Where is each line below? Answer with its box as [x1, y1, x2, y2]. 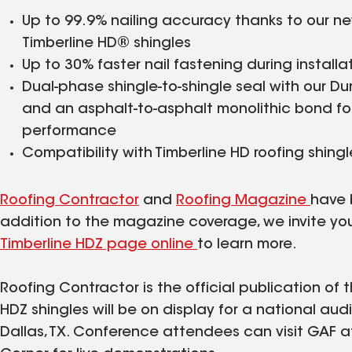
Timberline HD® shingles [22, 36, 191, 51]
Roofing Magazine [176, 193, 310, 208]
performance [22, 124, 116, 139]
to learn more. [197, 237, 297, 252]
